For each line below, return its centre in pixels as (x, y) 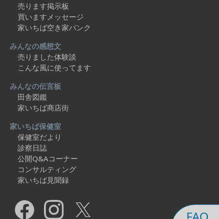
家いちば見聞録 (43, 180)
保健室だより (40, 137)
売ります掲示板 (43, 6)
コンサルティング (47, 169)
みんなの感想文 (35, 46)
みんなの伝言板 (35, 86)
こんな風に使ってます (54, 67)
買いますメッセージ (51, 17)
